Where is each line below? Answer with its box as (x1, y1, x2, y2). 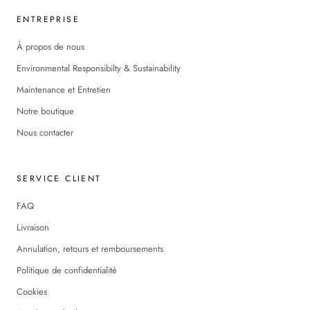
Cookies (17, 284, 47, 298)
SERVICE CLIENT (17, 172, 102, 185)
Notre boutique (17, 104, 74, 118)
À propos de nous (17, 39, 84, 53)
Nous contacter (17, 125, 73, 139)
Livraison (17, 220, 49, 234)
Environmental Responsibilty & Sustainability (17, 61, 181, 75)
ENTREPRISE (17, 12, 80, 26)
